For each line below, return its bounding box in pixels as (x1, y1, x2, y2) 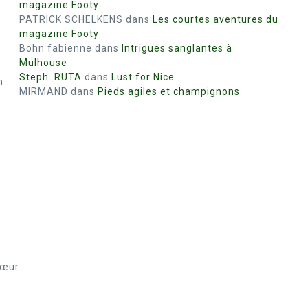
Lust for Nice (111, 71, 175, 82)
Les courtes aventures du (153, 14, 278, 25)
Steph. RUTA (19, 71, 82, 82)
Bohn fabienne (19, 43, 92, 54)
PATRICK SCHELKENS (19, 14, 123, 25)
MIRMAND (19, 86, 68, 97)
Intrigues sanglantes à (122, 43, 232, 54)
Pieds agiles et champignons (98, 86, 240, 97)
